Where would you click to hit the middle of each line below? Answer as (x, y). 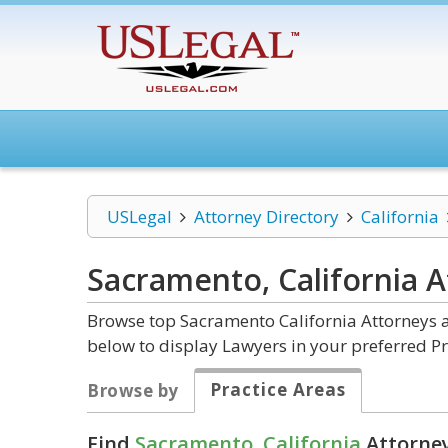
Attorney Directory (266, 216)
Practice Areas (277, 389)
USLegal (139, 216)
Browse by (133, 390)
